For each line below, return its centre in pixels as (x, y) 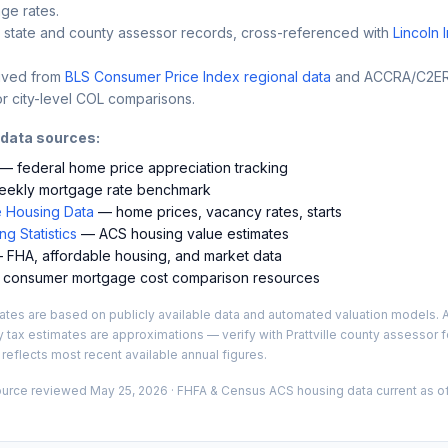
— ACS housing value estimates (183, 233)
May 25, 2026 (129, 390)
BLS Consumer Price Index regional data (198, 76)
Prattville (311, 334)
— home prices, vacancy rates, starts (218, 211)
